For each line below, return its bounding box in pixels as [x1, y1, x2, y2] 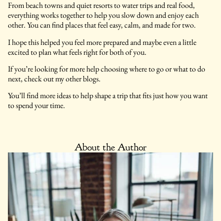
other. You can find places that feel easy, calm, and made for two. [8, 20, 196, 31]
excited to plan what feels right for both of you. [8, 46, 147, 57]
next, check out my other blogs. [8, 74, 101, 84]
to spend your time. [8, 100, 65, 111]
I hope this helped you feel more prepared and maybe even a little [8, 37, 196, 47]
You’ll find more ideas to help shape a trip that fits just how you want [8, 90, 208, 101]
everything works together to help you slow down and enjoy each [8, 10, 199, 21]
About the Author [74, 141, 147, 153]
